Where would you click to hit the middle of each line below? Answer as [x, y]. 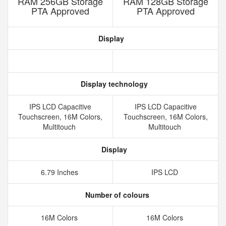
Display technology [113, 84]
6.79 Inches [60, 172]
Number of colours [116, 195]
